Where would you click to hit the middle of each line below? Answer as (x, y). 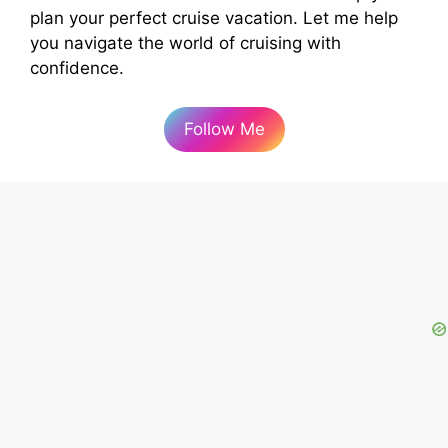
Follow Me (224, 128)
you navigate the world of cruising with (185, 43)
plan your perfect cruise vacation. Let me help (214, 18)
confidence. (77, 68)
